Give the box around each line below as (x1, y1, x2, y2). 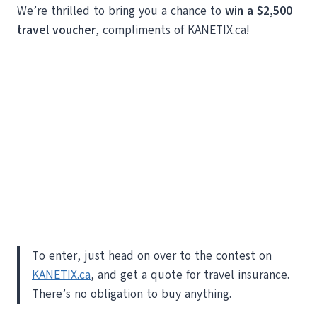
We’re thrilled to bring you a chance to (17, 2, 225, 19)
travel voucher (17, 21, 96, 38)
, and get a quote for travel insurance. (91, 266, 289, 283)
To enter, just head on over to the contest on (32, 247, 272, 264)
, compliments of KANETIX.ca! (96, 21, 250, 38)
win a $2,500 (225, 2, 292, 19)
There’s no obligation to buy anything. (32, 285, 231, 302)
